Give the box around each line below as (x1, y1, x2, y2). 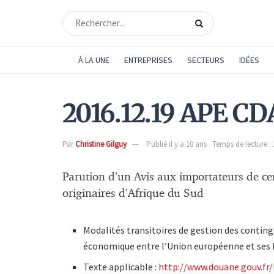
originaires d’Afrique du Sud (62, 187, 204, 199)
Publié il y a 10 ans (146, 138, 207, 149)
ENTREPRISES (124, 54, 172, 65)
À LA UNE (78, 54, 109, 65)
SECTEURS (187, 54, 224, 65)
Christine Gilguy (75, 138, 127, 149)
